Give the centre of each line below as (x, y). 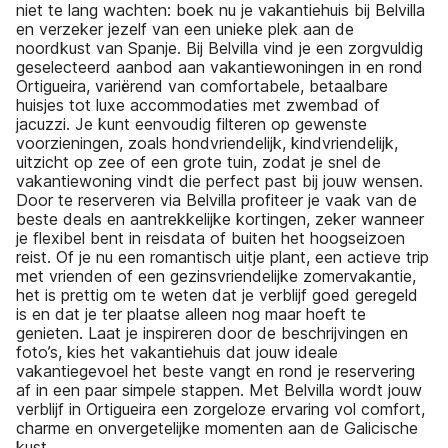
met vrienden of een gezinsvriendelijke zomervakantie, (216, 275)
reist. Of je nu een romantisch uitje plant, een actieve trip (222, 256)
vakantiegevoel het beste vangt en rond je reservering (215, 370)
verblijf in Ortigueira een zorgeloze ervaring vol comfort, (220, 408)
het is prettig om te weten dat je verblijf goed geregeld (217, 294)
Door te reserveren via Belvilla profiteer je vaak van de (216, 199)
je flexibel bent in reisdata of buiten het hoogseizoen (210, 237)
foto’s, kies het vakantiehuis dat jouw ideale (177, 351)
